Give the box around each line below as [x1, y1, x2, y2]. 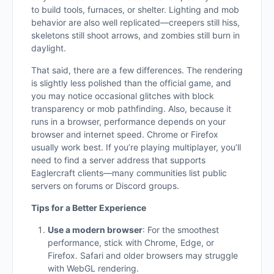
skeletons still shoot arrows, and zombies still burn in [31, 30, 240, 40]
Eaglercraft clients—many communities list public [31, 168, 227, 178]
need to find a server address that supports [31, 155, 206, 165]
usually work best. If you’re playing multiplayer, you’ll [31, 142, 241, 152]
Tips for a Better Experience [31, 202, 146, 213]
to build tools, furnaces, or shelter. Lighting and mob [31, 4, 239, 15]
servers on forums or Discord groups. [31, 180, 179, 191]
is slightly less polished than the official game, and [31, 78, 231, 88]
